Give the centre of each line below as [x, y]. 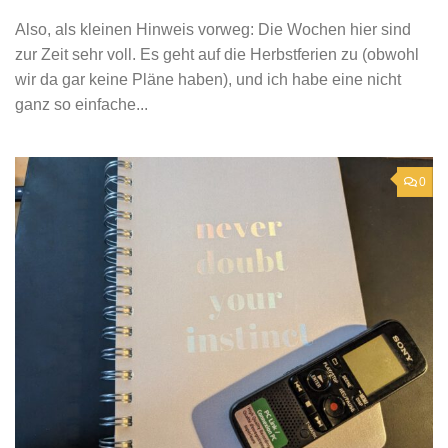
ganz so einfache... [81, 104]
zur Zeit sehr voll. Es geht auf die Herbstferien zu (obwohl [217, 54]
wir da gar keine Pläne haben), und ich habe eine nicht [208, 79]
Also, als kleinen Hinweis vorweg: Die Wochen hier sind [213, 29]
